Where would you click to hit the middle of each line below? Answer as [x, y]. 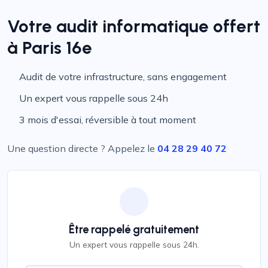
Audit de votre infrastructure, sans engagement [123, 77]
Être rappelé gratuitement [134, 230]
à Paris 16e [50, 48]
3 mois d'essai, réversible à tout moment [108, 120]
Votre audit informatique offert [134, 26]
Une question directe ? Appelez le [82, 148]
